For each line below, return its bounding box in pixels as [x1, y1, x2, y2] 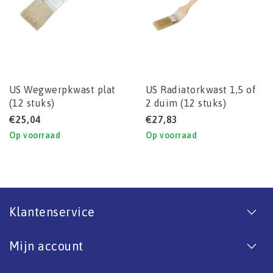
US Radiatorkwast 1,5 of [146, 84, 257, 96]
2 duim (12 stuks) [146, 97, 227, 109]
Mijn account [9, 239, 83, 253]
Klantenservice [9, 205, 95, 219]
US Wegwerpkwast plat [9, 84, 116, 96]
